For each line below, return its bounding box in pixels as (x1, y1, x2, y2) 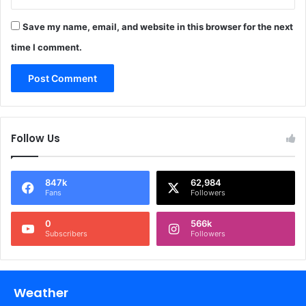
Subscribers (45, 229, 87, 239)
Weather (14, 284, 68, 302)
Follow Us (11, 131, 60, 146)
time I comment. (11, 42, 82, 53)
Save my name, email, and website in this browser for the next (23, 21, 293, 33)
